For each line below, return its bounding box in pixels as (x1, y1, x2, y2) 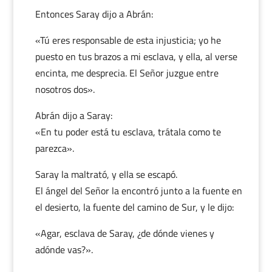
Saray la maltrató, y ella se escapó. (35, 167, 177, 182)
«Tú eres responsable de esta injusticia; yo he (35, 33, 221, 47)
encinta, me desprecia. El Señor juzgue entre (35, 66, 219, 80)
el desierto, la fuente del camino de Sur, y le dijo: (35, 200, 234, 214)
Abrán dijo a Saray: (35, 108, 112, 123)
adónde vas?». (35, 242, 93, 257)
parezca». (35, 141, 74, 155)
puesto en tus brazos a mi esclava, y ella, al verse (35, 49, 237, 64)
